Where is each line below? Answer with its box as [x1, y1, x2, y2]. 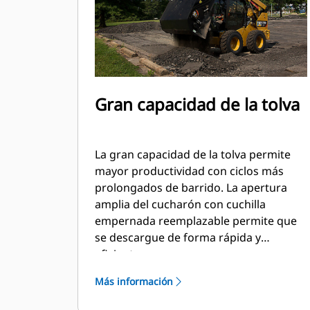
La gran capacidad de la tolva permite [95, 147, 291, 162]
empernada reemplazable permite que [95, 213, 297, 228]
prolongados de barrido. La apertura [95, 180, 287, 195]
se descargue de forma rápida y [95, 230, 261, 245]
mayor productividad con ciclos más [95, 163, 284, 179]
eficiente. [95, 246, 143, 262]
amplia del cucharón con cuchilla [95, 197, 266, 212]
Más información [95, 275, 173, 288]
